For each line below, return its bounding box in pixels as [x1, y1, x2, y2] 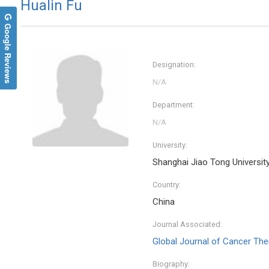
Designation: [153, 60, 196, 70]
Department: [153, 100, 195, 110]
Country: [153, 180, 181, 190]
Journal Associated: [153, 220, 222, 229]
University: [153, 141, 187, 150]
